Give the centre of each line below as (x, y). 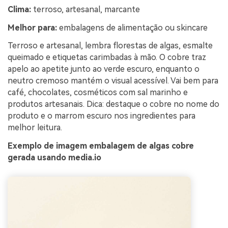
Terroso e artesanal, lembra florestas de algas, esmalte (110, 46)
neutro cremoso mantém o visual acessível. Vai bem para (113, 81)
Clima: (19, 9)
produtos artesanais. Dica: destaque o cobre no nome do (113, 104)
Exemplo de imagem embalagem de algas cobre (101, 146)
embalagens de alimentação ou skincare (132, 27)
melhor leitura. (35, 128)
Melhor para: (32, 27)
